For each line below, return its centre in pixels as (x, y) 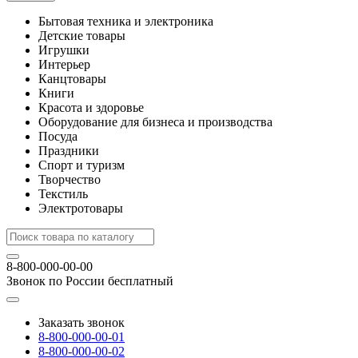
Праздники (69, 151)
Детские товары (82, 36)
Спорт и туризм (82, 165)
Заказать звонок (82, 322)
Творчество (70, 179)
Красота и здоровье (91, 107)
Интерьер (64, 64)
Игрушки (64, 50)
